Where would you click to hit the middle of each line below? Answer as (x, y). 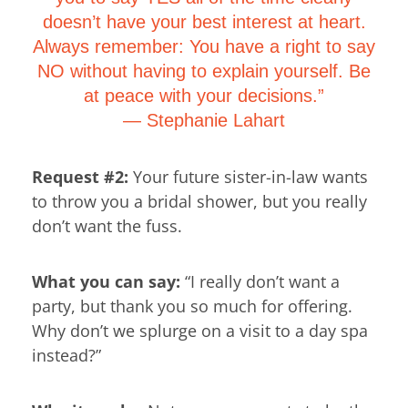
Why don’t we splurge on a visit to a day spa (200, 330)
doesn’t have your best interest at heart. (204, 22)
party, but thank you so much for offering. (192, 306)
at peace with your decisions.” (204, 96)
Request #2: (80, 176)
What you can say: (106, 281)
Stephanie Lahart (216, 121)
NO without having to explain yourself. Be (204, 71)
